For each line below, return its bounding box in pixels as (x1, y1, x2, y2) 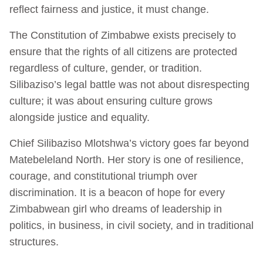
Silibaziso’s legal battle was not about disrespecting (9, 78, 249, 90)
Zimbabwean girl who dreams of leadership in (9, 203, 222, 215)
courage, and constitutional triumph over (9, 170, 197, 182)
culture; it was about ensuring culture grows (9, 95, 213, 107)
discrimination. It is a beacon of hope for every (9, 186, 225, 198)
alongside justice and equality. (9, 111, 150, 123)
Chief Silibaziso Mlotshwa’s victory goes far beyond (9, 137, 249, 149)
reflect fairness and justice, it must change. (9, 3, 209, 15)
